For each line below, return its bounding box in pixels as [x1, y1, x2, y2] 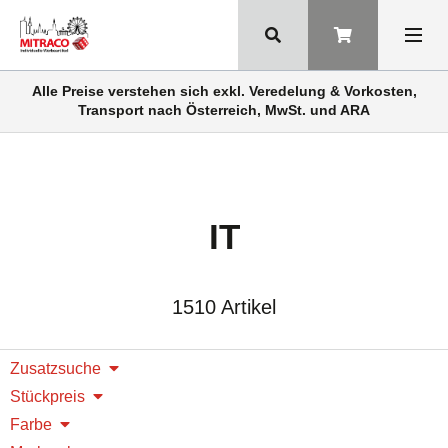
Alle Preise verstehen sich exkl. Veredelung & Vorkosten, [31, 83, 417, 99]
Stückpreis [10, 388, 85, 405]
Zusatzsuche [10, 360, 101, 377]
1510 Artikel [172, 296, 276, 318]
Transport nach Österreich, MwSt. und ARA [78, 102, 370, 118]
